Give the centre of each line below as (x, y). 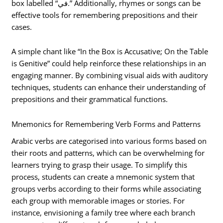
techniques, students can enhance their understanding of (109, 87)
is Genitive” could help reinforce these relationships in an (109, 63)
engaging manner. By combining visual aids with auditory (110, 75)
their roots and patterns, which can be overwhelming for (108, 153)
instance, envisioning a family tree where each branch (104, 212)
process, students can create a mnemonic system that (103, 176)
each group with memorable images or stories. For (98, 200)
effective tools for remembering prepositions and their (105, 15)
